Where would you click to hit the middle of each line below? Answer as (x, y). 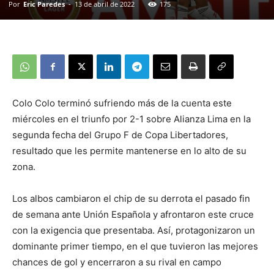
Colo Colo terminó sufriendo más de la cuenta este (122, 103)
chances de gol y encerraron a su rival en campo (117, 262)
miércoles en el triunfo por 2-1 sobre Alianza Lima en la (131, 119)
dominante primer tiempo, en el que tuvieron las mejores (135, 246)
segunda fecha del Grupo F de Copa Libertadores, (120, 135)
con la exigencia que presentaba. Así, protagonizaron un (134, 230)
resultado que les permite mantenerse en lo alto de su (129, 151)
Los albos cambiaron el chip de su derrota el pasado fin (131, 198)
